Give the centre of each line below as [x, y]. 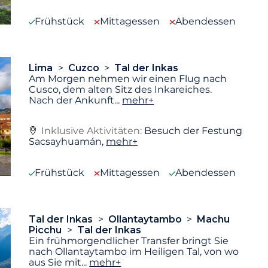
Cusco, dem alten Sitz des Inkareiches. [121, 89]
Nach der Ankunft [72, 100]
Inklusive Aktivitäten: [93, 131]
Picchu [47, 230]
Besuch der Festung [194, 131]
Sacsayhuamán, [68, 142]
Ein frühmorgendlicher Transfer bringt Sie [129, 241]
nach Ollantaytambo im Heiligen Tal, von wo [134, 252]
